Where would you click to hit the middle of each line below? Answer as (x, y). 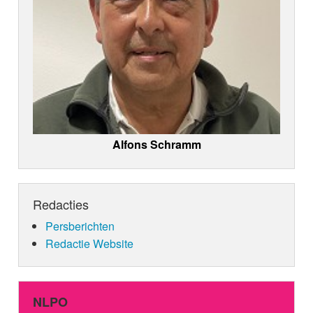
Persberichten (80, 226)
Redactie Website (89, 244)
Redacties (61, 204)
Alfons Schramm (156, 145)
